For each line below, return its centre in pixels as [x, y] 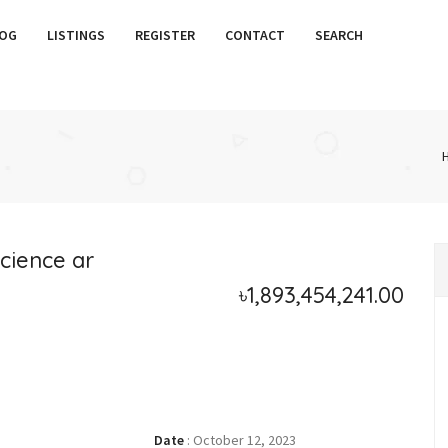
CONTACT [255, 35]
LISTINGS [76, 35]
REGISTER [165, 35]
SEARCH [339, 35]
